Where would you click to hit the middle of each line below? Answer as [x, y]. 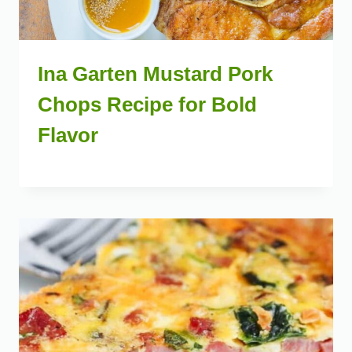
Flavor [68, 136]
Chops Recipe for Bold [147, 105]
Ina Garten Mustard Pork [155, 74]
